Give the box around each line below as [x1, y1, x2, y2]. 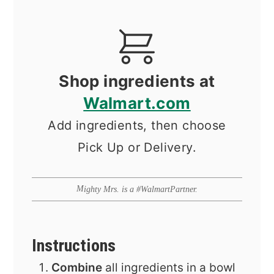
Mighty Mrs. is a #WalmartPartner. [84, 184, 198, 194]
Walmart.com [83, 94, 191, 113]
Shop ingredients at [59, 72, 215, 91]
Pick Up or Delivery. [78, 140, 196, 155]
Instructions [32, 235, 116, 256]
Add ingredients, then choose [48, 118, 226, 133]
